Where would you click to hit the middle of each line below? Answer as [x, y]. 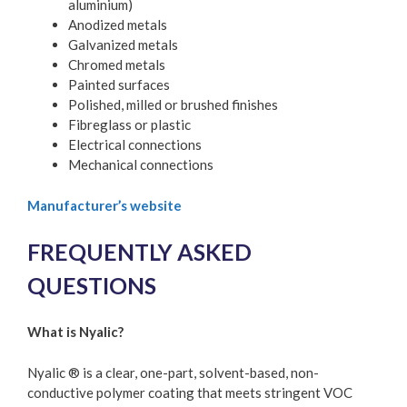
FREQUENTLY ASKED [139, 252]
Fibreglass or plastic [129, 125]
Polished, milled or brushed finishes [173, 105]
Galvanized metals [123, 45]
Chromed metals [117, 65]
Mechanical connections [141, 165]
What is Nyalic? [75, 332]
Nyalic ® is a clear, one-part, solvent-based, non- [173, 372]
